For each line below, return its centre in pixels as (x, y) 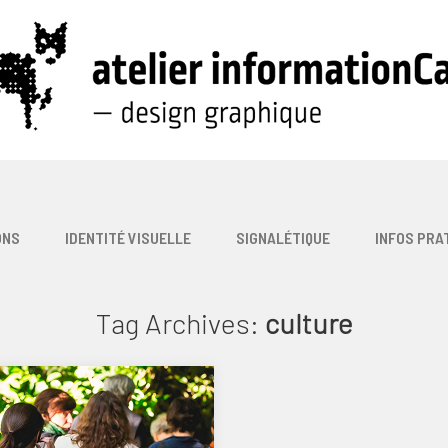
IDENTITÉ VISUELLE (127, 237)
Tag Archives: (180, 323)
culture (308, 323)
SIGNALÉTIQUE (282, 237)
